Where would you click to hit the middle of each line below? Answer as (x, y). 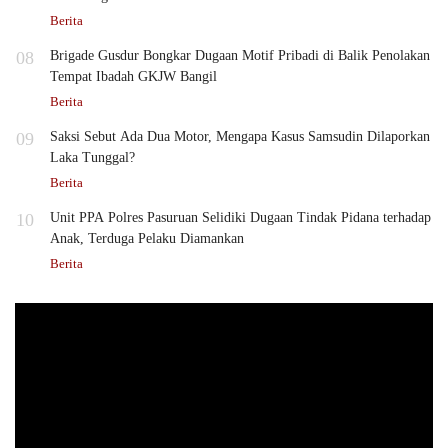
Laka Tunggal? (92, 158)
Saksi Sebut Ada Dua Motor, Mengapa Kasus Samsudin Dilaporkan (240, 137)
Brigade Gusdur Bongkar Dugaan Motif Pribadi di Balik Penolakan (240, 56)
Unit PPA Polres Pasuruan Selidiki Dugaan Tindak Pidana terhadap (240, 218)
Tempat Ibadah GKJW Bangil (133, 77)
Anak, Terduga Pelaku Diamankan (147, 239)
